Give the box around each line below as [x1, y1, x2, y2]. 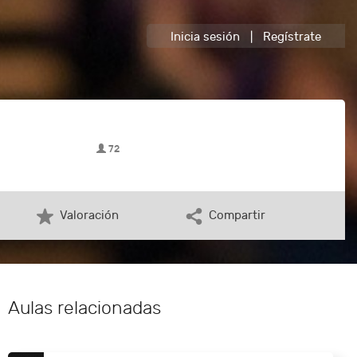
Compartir [209, 209, 266, 222]
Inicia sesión [171, 30, 240, 44]
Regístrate [263, 30, 321, 44]
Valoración [59, 209, 119, 222]
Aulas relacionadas [8, 297, 161, 319]
